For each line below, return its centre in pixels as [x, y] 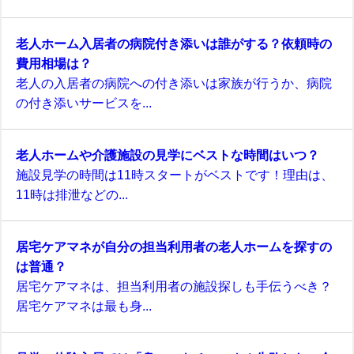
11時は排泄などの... [72, 195]
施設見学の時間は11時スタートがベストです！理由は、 [175, 175]
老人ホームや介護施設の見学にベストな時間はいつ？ [168, 155]
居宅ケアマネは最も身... [84, 306]
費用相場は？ [54, 64]
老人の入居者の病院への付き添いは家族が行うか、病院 [174, 83]
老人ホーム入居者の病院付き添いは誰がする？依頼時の [174, 44]
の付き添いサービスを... [84, 103]
